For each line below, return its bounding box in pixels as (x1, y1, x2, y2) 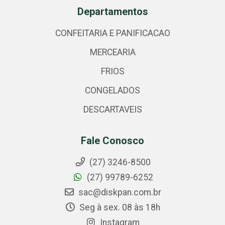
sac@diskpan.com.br (76, 187, 161, 197)
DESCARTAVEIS (83, 104, 142, 115)
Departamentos (77, 6, 148, 18)
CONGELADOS (85, 85, 140, 95)
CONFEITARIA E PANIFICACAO (55, 28, 170, 38)
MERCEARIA (89, 47, 136, 57)
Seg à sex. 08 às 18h (77, 202, 160, 212)
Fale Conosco (81, 135, 144, 147)
